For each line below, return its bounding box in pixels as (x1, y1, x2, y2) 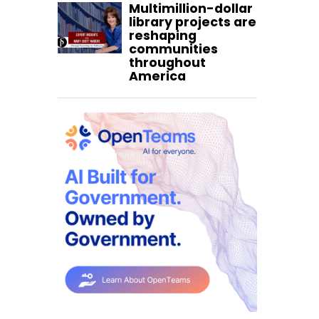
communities (129, 41, 218, 58)
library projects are (129, 14, 256, 31)
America (129, 68, 186, 85)
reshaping (129, 27, 197, 45)
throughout (129, 54, 206, 72)
